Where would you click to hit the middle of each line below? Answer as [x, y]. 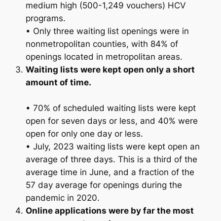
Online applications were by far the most [110, 210]
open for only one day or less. [84, 133]
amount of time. [58, 82]
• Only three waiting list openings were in [107, 31]
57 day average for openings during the [104, 185]
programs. [45, 18]
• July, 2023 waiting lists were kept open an [112, 146]
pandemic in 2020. [62, 198]
